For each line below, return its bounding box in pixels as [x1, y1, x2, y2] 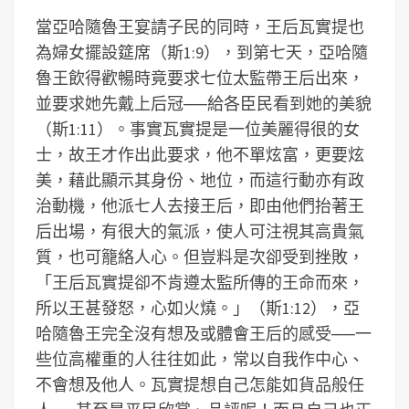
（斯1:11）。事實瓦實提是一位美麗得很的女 [36, 119, 360, 140]
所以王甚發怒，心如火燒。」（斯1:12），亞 [36, 298, 360, 319]
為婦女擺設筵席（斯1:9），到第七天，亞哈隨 [36, 42, 368, 63]
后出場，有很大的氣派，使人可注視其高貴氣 [36, 221, 364, 242]
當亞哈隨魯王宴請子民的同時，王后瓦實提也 [36, 16, 364, 37]
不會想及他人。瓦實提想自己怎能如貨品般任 [36, 374, 364, 395]
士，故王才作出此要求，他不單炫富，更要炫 [36, 144, 364, 165]
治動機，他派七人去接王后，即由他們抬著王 [36, 195, 364, 216]
